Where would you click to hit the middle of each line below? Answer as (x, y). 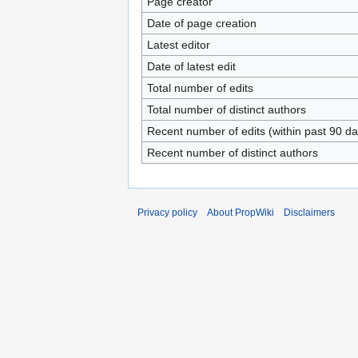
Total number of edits (200, 88)
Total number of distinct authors (226, 109)
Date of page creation (201, 23)
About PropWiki (241, 213)
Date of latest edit (191, 66)
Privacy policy (167, 213)
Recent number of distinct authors (232, 153)
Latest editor (178, 45)
